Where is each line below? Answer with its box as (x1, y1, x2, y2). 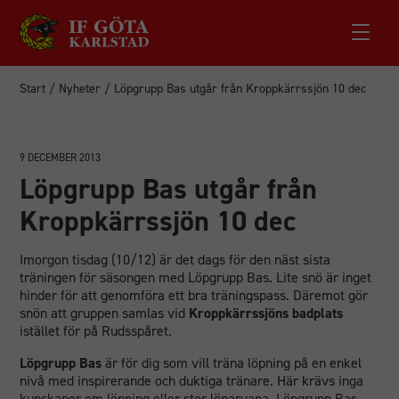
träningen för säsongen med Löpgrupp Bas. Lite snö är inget (20, 268, 372, 287)
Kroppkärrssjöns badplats (189, 304, 344, 322)
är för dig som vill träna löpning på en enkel (102, 354, 362, 372)
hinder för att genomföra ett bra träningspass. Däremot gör (20, 286, 369, 305)
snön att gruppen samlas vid (20, 304, 190, 322)
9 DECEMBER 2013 (20, 151, 102, 165)
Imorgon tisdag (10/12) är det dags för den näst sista (20, 250, 331, 269)
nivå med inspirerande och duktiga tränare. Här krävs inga (20, 371, 364, 390)
